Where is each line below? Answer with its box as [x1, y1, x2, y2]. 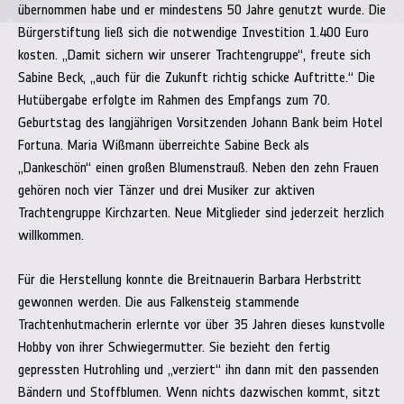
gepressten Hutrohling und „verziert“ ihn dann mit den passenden [18, 361, 379, 378]
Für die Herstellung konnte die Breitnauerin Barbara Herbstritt [18, 271, 362, 288]
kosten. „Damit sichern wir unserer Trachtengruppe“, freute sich [18, 46, 371, 63]
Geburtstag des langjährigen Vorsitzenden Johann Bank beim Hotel [18, 114, 382, 131]
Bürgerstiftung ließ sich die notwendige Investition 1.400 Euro [18, 23, 369, 41]
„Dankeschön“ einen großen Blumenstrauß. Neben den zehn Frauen [18, 159, 379, 176]
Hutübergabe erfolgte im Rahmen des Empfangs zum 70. [18, 91, 330, 108]
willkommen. [18, 226, 84, 243]
